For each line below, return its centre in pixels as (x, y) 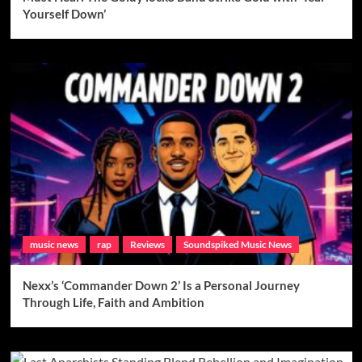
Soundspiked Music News (237, 244)
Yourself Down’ (64, 13)
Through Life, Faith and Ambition (113, 302)
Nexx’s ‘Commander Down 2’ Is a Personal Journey (161, 285)
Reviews (147, 244)
